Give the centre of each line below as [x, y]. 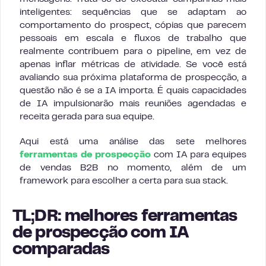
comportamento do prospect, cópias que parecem [133, 26]
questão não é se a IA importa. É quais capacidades [133, 91]
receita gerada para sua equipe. [87, 117]
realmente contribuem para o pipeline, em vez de [133, 52]
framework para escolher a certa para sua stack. [124, 181]
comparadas [61, 250]
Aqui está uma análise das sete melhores [133, 142]
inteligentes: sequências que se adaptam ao [133, 12]
